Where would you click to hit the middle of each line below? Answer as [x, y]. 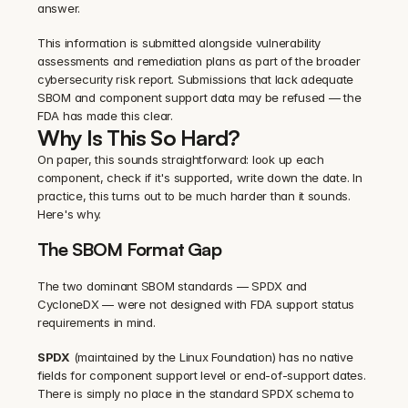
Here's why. [70, 214]
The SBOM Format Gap [129, 249]
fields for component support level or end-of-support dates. [202, 375]
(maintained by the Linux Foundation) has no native [211, 357]
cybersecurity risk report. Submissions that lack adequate [196, 79]
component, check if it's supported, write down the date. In [200, 177]
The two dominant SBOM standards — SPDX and [173, 286]
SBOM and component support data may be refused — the [199, 97]
